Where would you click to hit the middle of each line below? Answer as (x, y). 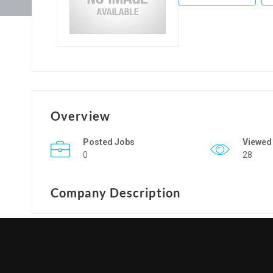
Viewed (257, 142)
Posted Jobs (109, 142)
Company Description (115, 192)
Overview (80, 115)
